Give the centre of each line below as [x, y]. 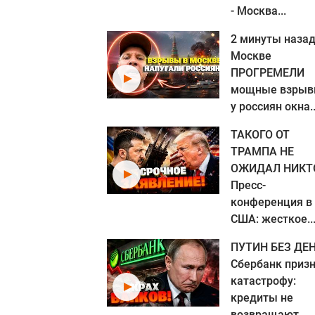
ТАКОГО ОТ [260, 135]
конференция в [271, 202]
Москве [251, 56]
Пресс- [248, 185]
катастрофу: [263, 281]
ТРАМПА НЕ [262, 152]
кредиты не [262, 298]
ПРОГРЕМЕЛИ [268, 73]
